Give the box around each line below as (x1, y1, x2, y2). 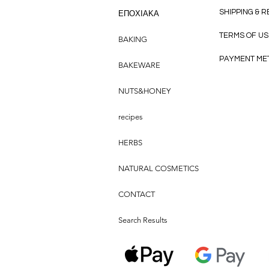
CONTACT (118, 190, 155, 199)
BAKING (118, 35, 147, 44)
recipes (118, 112, 143, 122)
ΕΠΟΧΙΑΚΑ (118, 9, 159, 19)
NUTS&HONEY (118, 86, 171, 96)
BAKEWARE (118, 61, 160, 70)
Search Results (118, 216, 168, 225)
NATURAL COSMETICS (118, 164, 199, 174)
